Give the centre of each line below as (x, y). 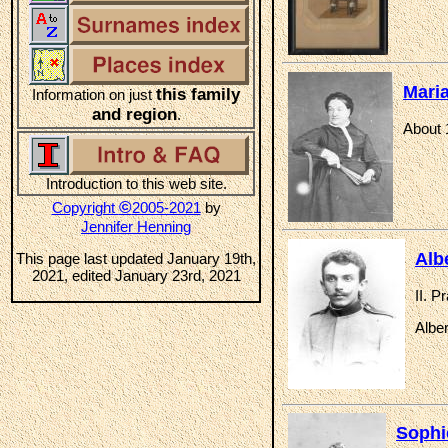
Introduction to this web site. (136, 183)
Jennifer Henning (136, 226)
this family (198, 94)
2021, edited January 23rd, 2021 (136, 275)
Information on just (94, 94)
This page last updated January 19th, (136, 258)
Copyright (85, 207)
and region (134, 114)
